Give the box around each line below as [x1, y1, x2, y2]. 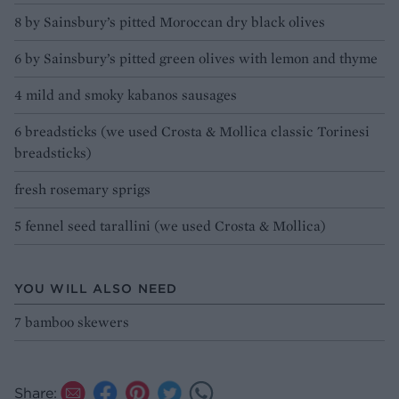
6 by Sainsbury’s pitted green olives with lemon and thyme [14, 49, 378, 69]
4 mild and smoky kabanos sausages [14, 85, 237, 105]
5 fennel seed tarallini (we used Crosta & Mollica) [14, 216, 326, 236]
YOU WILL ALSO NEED [14, 281, 178, 297]
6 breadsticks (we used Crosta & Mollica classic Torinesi [14, 122, 370, 142]
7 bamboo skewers [14, 313, 129, 332]
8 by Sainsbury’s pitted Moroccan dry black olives [14, 12, 325, 32]
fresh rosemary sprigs [14, 180, 151, 199]
